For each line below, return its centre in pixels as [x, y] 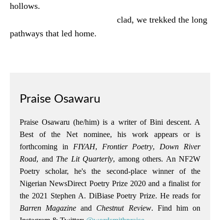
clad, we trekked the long [162, 20]
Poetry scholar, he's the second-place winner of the [110, 171]
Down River [180, 147]
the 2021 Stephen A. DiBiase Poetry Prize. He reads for [110, 196]
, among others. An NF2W [157, 159]
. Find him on [176, 208]
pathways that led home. [53, 34]
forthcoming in [46, 147]
